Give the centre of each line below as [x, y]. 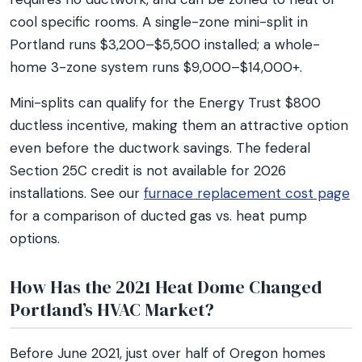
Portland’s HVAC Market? [112, 309]
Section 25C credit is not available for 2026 [148, 170]
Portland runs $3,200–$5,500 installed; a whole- [165, 44]
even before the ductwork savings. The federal [160, 148]
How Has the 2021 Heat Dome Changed [166, 287]
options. [35, 238]
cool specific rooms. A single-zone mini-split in [159, 22]
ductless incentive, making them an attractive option [179, 125]
